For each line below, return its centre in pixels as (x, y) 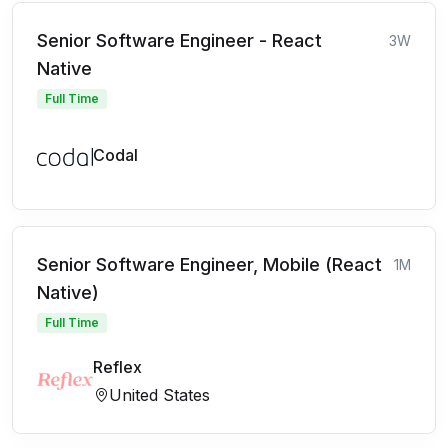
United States (159, 395)
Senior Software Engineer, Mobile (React (209, 264)
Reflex (117, 367)
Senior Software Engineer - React (179, 40)
